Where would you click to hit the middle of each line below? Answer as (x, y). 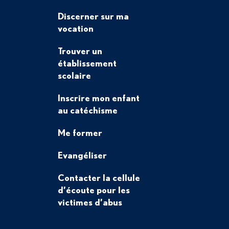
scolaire (74, 75)
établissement (87, 63)
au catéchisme (87, 110)
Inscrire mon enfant (98, 98)
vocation (75, 28)
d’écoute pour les (94, 190)
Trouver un (80, 51)
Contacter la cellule (99, 177)
